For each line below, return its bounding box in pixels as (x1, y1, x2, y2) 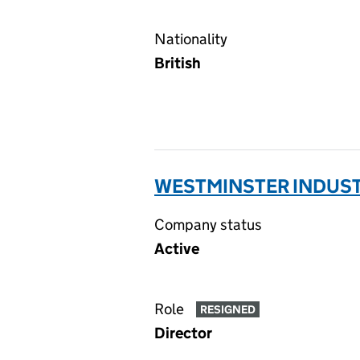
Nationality (154, 30, 227, 48)
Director (154, 324, 212, 342)
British (154, 54, 201, 72)
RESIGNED (199, 302, 256, 317)
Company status (154, 215, 262, 234)
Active (154, 239, 199, 258)
